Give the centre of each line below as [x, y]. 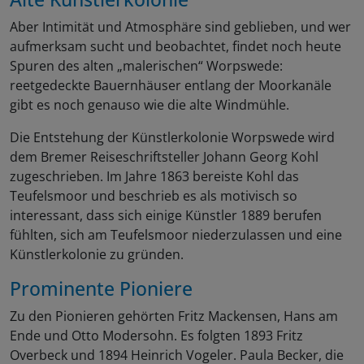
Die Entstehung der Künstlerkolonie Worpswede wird [172, 138]
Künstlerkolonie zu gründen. [97, 255]
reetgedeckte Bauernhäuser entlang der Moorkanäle [171, 86]
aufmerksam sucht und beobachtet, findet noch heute [175, 47]
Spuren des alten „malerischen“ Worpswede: [146, 66]
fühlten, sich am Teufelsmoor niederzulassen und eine [176, 235]
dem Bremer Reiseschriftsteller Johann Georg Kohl [164, 157]
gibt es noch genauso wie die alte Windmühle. [149, 105]
